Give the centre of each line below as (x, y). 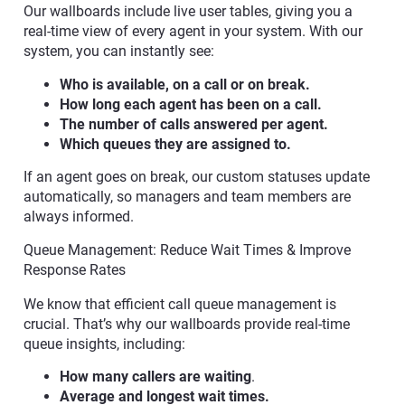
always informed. (79, 217)
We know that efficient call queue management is (180, 304)
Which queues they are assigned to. (175, 144)
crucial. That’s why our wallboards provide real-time (187, 324)
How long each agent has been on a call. (191, 104)
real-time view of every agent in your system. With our (193, 32)
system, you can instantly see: (119, 52)
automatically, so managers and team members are (187, 197)
